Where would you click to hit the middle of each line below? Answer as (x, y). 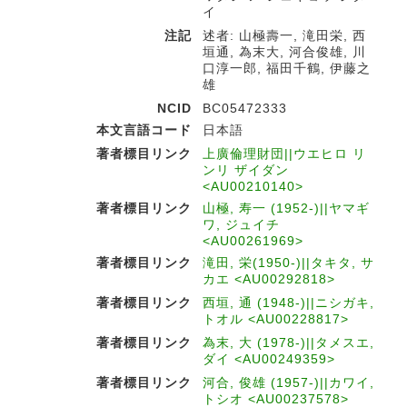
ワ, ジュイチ (241, 224)
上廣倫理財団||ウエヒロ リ (284, 154)
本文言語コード (144, 130)
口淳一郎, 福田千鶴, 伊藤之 (287, 68)
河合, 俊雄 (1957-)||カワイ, (288, 382)
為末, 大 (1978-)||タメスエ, (288, 342)
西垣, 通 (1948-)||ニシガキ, (288, 303)
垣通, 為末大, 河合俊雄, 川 (284, 52)
